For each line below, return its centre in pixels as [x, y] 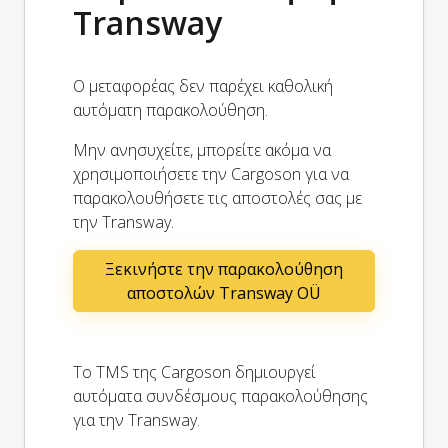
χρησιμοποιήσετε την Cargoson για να [211, 173]
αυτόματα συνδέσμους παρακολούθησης [220, 395]
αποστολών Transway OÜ [224, 292]
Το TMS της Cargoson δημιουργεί [194, 371]
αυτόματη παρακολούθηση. [170, 109]
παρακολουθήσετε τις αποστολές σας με [217, 197]
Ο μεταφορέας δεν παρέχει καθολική [203, 85]
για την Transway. [136, 419]
